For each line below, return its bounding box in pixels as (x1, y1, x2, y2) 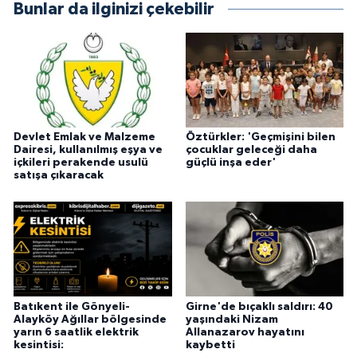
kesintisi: (14, 339, 64, 351)
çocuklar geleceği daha (185, 143, 317, 155)
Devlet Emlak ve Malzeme (14, 131, 155, 143)
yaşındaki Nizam (185, 313, 278, 325)
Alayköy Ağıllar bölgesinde (14, 313, 167, 325)
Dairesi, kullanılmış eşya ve (14, 143, 163, 155)
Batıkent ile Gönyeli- (14, 300, 130, 312)
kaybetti (185, 339, 235, 351)
